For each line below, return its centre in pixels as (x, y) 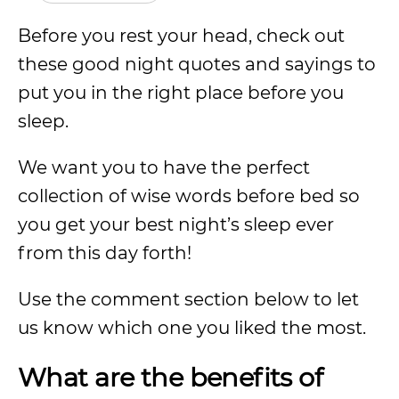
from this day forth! (105, 253)
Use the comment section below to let (188, 299)
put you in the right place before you (181, 93)
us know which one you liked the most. (192, 328)
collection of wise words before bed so (189, 196)
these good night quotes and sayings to (197, 64)
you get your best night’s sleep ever (176, 224)
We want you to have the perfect (164, 167)
